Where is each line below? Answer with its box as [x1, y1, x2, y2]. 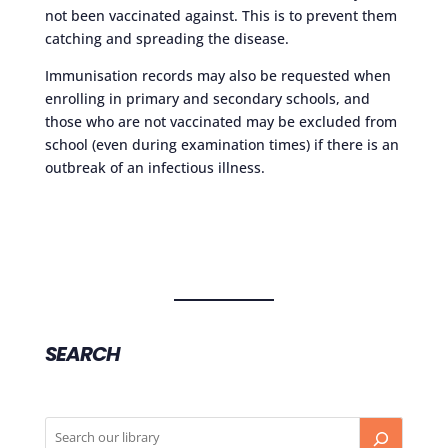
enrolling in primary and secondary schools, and [44, 88, 370, 108]
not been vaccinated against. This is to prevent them [44, 5, 397, 25]
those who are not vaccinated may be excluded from [44, 111, 397, 131]
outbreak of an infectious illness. [44, 157, 265, 177]
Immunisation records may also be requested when [44, 65, 391, 85]
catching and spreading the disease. [44, 28, 289, 48]
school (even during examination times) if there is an [44, 134, 399, 154]
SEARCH [44, 339, 120, 368]
